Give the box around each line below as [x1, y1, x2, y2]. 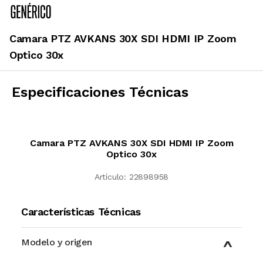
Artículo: [94, 171, 126, 181]
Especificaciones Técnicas [12, 83, 188, 100]
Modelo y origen [21, 236, 92, 248]
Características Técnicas [21, 205, 141, 218]
